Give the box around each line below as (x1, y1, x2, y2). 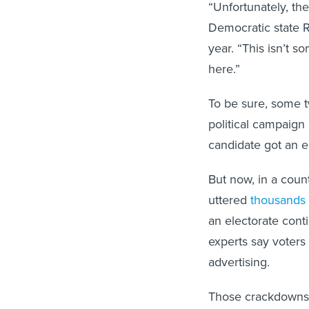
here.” (208, 59, 240, 78)
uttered (208, 190, 250, 209)
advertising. (208, 252, 270, 271)
